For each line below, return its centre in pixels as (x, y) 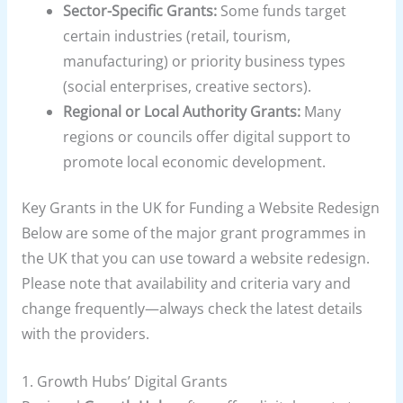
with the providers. (85, 334)
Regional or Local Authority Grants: (182, 112)
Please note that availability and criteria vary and (186, 284)
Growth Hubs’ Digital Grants (132, 382)
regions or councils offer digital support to (207, 137)
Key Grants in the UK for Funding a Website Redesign (200, 208)
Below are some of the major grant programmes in (193, 233)
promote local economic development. (195, 162)
